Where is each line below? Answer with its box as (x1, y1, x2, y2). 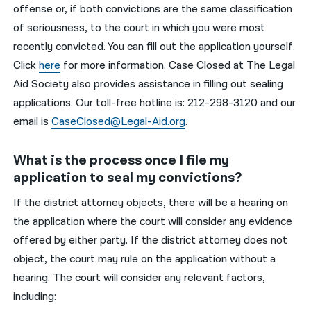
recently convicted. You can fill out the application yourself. (13, 39, 296, 54)
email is (13, 114, 52, 129)
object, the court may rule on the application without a (13, 251, 276, 267)
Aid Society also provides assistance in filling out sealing (13, 76, 284, 92)
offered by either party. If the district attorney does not (13, 233, 288, 248)
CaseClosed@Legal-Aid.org (51, 114, 186, 129)
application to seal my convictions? (13, 168, 242, 187)
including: (13, 289, 57, 304)
